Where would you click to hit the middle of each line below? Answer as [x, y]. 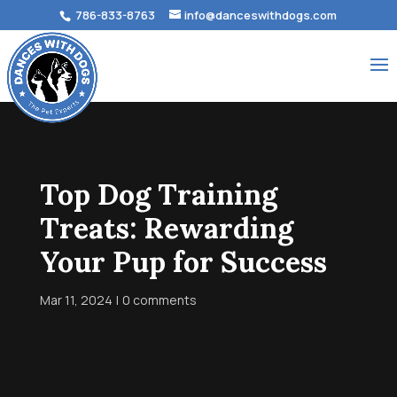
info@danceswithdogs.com [261, 15]
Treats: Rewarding [166, 228]
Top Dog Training [158, 195]
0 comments [159, 300]
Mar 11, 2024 [76, 300]
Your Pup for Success [183, 262]
